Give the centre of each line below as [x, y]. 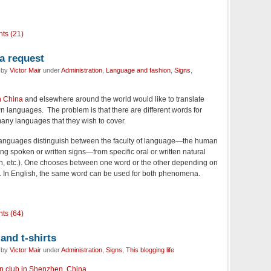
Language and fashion [138, 70]
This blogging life [150, 250]
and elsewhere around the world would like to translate [114, 100]
